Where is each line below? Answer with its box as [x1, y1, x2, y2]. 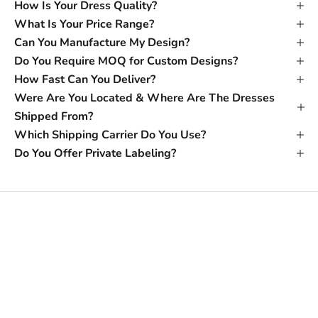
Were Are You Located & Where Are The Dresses [14, 89, 275, 106]
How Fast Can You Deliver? [14, 71, 155, 87]
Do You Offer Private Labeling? [14, 145, 176, 161]
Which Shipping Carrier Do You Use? [14, 126, 206, 143]
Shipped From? [14, 108, 93, 124]
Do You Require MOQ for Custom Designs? [14, 53, 238, 69]
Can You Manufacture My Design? [14, 34, 190, 50]
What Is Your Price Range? [14, 16, 154, 32]
